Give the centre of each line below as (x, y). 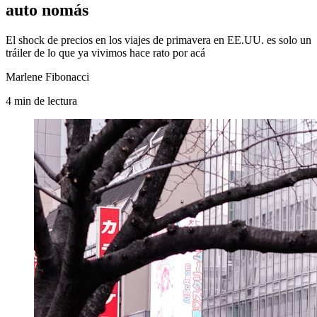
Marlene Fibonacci (47, 76)
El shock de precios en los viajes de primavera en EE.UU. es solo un (158, 40)
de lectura (56, 100)
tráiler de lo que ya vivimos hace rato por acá (105, 52)
